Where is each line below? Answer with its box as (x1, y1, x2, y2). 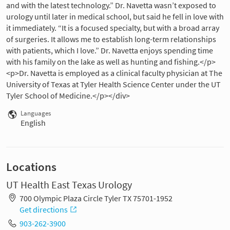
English (21, 118, 46, 128)
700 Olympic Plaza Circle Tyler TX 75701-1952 (19, 193, 172, 203)
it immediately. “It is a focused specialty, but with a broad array (6, 23, 219, 33)
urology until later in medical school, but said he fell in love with (6, 11, 224, 22)
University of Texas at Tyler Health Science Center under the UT (6, 79, 221, 90)
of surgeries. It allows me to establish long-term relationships (6, 34, 216, 45)
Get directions (19, 204, 68, 215)
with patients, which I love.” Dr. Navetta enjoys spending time (6, 45, 213, 56)
